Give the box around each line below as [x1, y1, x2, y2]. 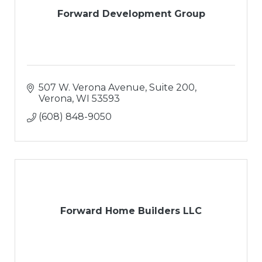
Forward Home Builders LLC [60, 205, 202, 216]
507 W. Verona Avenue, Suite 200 [39, 81, 195, 93]
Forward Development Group [57, 8, 205, 19]
